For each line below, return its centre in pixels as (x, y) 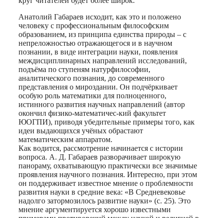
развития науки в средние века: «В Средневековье (102, 192)
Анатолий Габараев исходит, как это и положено (100, 17)
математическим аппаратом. (65, 139)
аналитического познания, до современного (91, 78)
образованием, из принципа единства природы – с (102, 34)
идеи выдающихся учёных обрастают (81, 130)
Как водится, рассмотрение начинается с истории (101, 148)
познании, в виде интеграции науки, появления (98, 52)
